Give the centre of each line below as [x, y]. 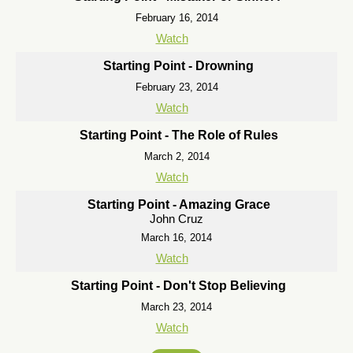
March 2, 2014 [176, 156]
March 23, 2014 [176, 307]
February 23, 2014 [176, 87]
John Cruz [176, 219]
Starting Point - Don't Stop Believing [178, 286]
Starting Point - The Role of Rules [178, 135]
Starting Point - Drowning [178, 66]
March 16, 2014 [176, 238]
